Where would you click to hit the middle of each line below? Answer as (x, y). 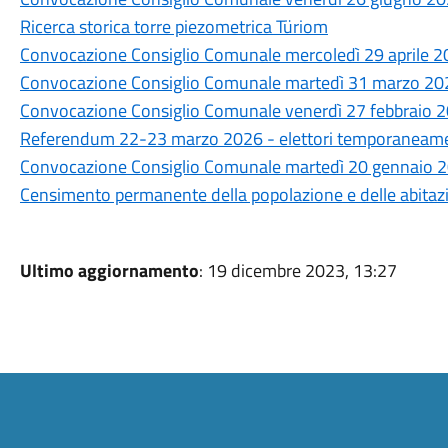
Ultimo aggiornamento (109, 270)
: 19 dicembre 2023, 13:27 (297, 270)
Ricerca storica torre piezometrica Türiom (173, 26)
